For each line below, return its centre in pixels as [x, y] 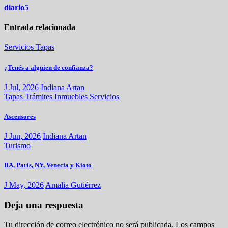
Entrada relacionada [40, 27]
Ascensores [20, 116]
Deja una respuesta [44, 205]
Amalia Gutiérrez [73, 185]
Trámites [40, 96]
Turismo [17, 146]
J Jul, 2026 [21, 87]
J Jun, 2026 [22, 136]
